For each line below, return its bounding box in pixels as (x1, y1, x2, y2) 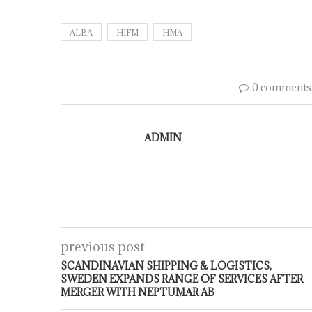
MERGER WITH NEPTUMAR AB (61, 286, 214, 299)
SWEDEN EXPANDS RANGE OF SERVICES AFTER (61, 272, 303, 286)
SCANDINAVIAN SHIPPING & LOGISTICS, (61, 259, 272, 272)
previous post (61, 238, 145, 255)
